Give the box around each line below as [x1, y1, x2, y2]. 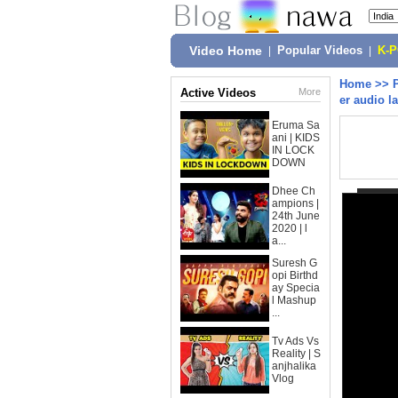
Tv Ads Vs [272, 335, 319, 347]
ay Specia [272, 282, 320, 294]
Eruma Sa [272, 119, 320, 131]
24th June [272, 210, 320, 222]
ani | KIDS [272, 131, 320, 144]
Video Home [189, 44, 262, 58]
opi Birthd [272, 269, 318, 282]
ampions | [272, 197, 319, 210]
